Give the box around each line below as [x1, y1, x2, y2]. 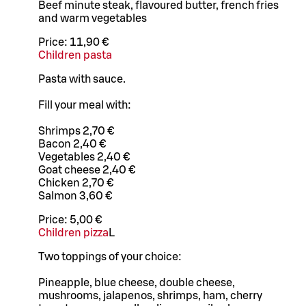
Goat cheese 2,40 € [38, 164, 135, 176]
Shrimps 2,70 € [38, 125, 114, 137]
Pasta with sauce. [38, 73, 126, 85]
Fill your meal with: [38, 99, 133, 111]
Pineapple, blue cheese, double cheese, [38, 277, 235, 288]
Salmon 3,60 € [38, 190, 112, 201]
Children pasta [38, 49, 112, 61]
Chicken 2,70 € [38, 177, 113, 189]
